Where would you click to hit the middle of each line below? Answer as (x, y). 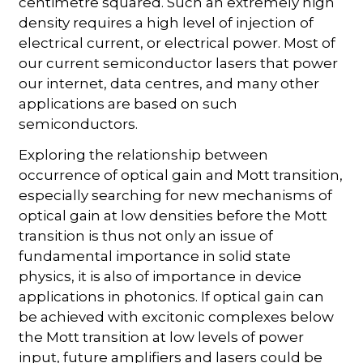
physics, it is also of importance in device (160, 276)
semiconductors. (79, 124)
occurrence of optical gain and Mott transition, (181, 175)
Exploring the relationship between (144, 154)
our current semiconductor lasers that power (179, 63)
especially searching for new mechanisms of (176, 195)
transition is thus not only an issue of (146, 235)
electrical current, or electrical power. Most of (177, 43)
